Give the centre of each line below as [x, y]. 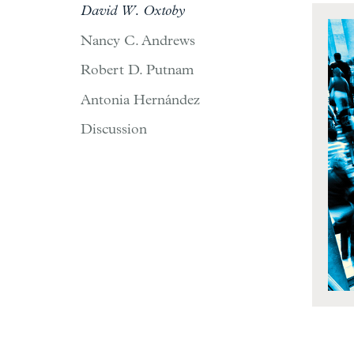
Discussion [114, 130]
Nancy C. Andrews [138, 41]
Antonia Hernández [140, 100]
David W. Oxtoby [133, 11]
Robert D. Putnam [137, 70]
